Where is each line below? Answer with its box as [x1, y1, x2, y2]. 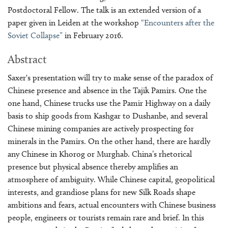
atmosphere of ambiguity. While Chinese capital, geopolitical [8, 174, 215, 184]
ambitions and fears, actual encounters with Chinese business [8, 199, 216, 210]
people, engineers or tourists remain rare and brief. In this [8, 212, 204, 222]
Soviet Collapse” [8, 30, 63, 40]
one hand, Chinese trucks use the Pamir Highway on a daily [8, 98, 210, 108]
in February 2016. [63, 30, 123, 40]
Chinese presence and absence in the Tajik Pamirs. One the [8, 85, 207, 95]
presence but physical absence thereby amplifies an [8, 161, 178, 172]
